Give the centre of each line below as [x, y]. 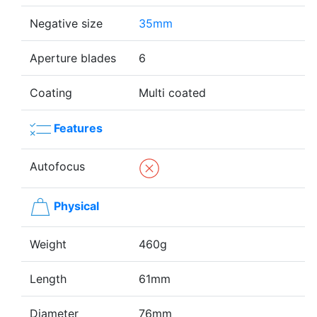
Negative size [66, 24]
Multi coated [172, 93]
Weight [48, 244]
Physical [76, 206]
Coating [51, 93]
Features [78, 128]
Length [48, 279]
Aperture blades [73, 58]
